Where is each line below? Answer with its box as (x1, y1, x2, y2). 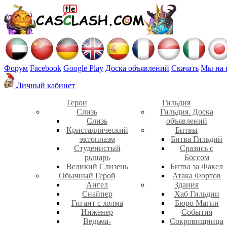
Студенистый (73, 144, 121, 153)
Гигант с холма (71, 199, 123, 208)
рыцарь (84, 153, 110, 162)
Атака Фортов (172, 171, 221, 180)
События (181, 208, 212, 217)
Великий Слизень (66, 162, 128, 171)
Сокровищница (170, 217, 223, 226)
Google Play (63, 64, 103, 72)
